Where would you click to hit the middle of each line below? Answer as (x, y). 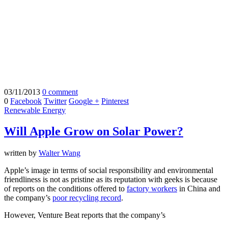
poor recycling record (87, 198)
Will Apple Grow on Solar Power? (94, 132)
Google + (84, 101)
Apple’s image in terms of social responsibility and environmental (109, 170)
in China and (199, 189)
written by (21, 153)
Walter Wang (60, 153)
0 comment (60, 92)
